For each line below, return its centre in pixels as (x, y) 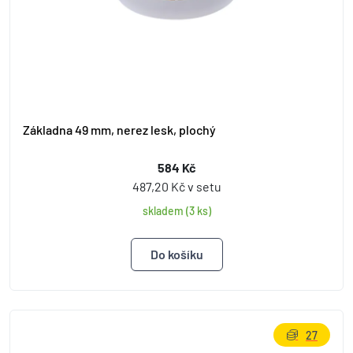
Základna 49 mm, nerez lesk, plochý (119, 130)
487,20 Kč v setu (176, 186)
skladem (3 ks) (176, 211)
